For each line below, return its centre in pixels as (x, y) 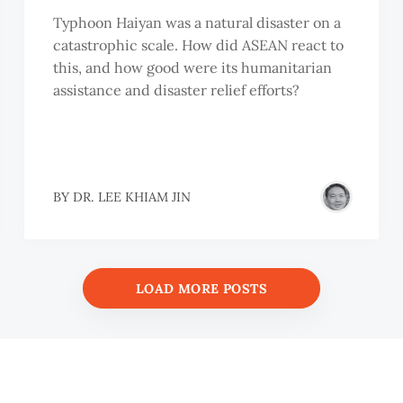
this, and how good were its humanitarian (192, 68)
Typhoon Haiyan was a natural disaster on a (197, 23)
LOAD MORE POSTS (201, 288)
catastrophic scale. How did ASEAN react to (198, 45)
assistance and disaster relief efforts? (176, 90)
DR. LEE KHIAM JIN (131, 197)
